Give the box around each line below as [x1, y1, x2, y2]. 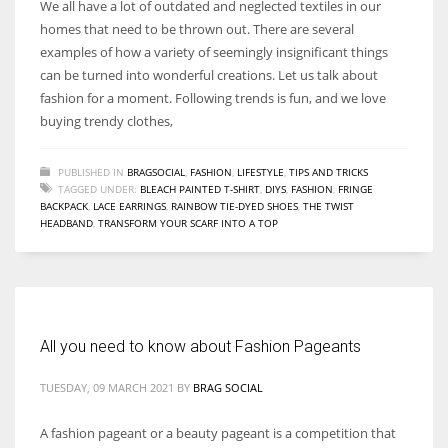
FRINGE [338, 181, 373, 196]
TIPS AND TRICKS [289, 164, 368, 179]
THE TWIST [303, 198, 354, 213]
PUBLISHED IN [58, 164, 124, 179]
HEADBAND [40, 215, 93, 230]
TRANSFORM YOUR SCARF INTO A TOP [98, 215, 278, 230]
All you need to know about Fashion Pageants [40, 336, 361, 356]
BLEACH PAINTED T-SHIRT [140, 181, 260, 196]
